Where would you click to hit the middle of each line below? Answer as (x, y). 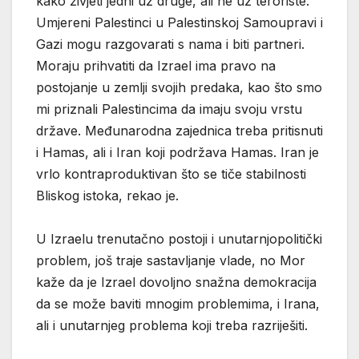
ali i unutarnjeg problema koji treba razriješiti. (174, 325)
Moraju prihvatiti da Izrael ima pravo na (156, 65)
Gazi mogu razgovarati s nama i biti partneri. (170, 44)
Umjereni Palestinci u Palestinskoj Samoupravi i (179, 22)
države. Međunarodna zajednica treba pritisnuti (179, 130)
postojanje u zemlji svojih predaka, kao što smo (179, 87)
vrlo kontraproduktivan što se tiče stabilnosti (171, 173)
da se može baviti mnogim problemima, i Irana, (178, 303)
